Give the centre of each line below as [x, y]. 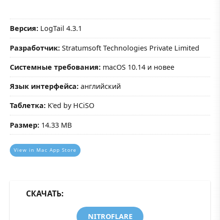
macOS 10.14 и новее [137, 67]
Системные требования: [55, 67]
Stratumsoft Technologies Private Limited [130, 48]
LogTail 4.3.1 [60, 28]
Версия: [24, 28]
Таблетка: [28, 106]
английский [100, 86]
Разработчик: [35, 48]
